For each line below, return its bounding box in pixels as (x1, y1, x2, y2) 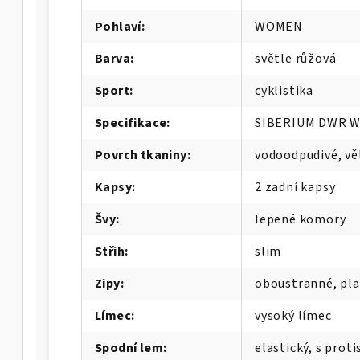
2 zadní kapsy (255, 178, 336, 196)
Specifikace (95, 113, 167, 132)
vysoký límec (255, 306, 332, 325)
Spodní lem (95, 338, 164, 357)
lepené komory (255, 210, 346, 228)
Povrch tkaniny (95, 145, 187, 164)
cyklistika (255, 81, 313, 100)
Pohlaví (95, 17, 141, 35)
